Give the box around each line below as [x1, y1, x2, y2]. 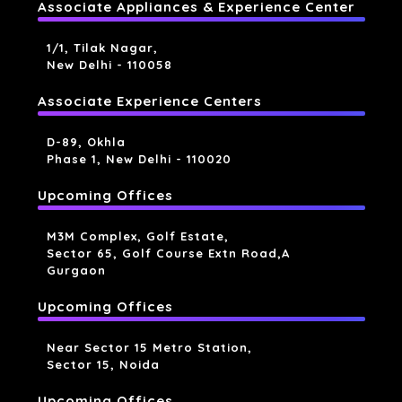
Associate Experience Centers [37, 92, 262, 110]
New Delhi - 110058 [46, 57, 172, 73]
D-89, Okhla [46, 135, 126, 150]
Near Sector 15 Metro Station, [46, 340, 252, 355]
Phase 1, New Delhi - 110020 [46, 152, 232, 167]
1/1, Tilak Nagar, [46, 40, 158, 56]
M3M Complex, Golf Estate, [46, 229, 229, 244]
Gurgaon [46, 263, 106, 278]
